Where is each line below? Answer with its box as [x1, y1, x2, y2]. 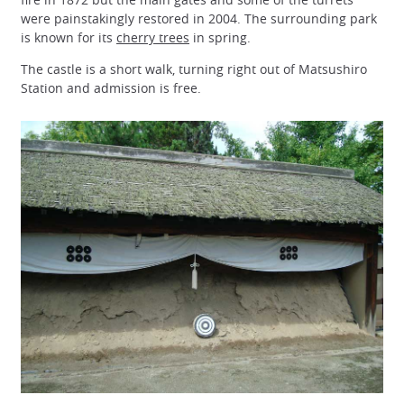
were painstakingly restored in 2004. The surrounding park [21, 9, 377, 27]
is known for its [21, 28, 116, 46]
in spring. [189, 28, 251, 46]
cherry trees [116, 28, 189, 46]
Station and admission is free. [21, 78, 201, 96]
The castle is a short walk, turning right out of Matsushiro [21, 60, 367, 78]
